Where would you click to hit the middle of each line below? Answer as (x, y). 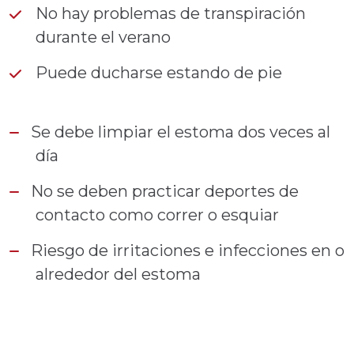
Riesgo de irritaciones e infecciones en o (186, 250)
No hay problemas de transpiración (169, 13)
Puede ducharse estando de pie (157, 73)
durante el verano (103, 37)
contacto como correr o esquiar (157, 215)
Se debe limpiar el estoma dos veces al (179, 132)
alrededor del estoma (118, 274)
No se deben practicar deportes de (163, 191)
